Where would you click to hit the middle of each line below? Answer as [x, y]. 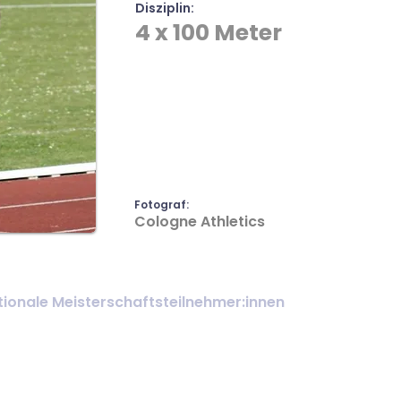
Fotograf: [162, 205]
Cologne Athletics [200, 222]
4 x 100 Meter [209, 33]
